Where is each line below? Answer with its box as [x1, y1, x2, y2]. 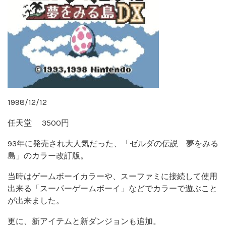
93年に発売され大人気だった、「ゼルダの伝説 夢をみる [8, 138, 218, 148]
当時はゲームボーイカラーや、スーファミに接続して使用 [8, 171, 217, 181]
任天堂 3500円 [8, 118, 69, 128]
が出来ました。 [8, 195, 64, 205]
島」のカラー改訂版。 [8, 150, 88, 160]
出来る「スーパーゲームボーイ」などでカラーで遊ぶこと [8, 183, 217, 193]
